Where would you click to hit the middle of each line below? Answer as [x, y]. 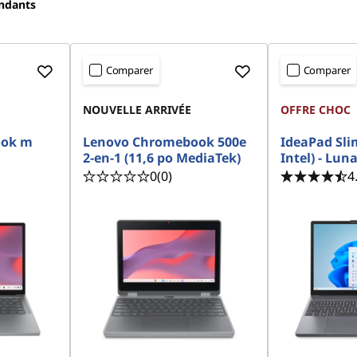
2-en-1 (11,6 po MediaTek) [161, 158]
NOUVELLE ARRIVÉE [137, 110]
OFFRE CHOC [315, 110]
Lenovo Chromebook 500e [164, 142]
